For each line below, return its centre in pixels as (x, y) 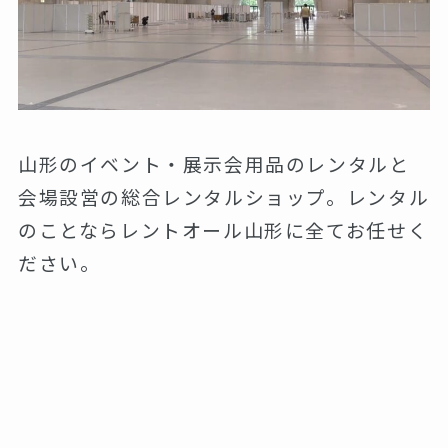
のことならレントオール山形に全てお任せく (223, 230)
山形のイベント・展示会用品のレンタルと (213, 164)
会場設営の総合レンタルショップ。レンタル (223, 197)
